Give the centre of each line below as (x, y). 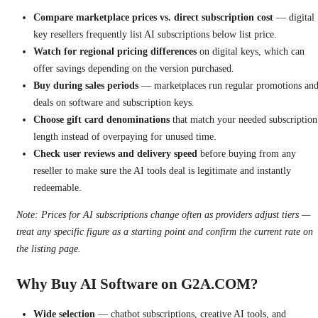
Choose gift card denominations (102, 119)
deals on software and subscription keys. (114, 102)
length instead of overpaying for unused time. (125, 136)
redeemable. (57, 187)
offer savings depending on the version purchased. (134, 68)
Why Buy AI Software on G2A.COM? (137, 284)
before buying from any (247, 153)
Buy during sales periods (86, 85)
